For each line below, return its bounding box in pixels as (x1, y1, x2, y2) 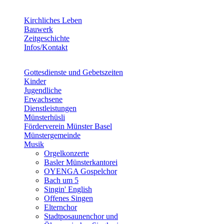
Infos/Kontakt (24, 43, 67, 51)
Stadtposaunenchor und (44, 212, 118, 220)
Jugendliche (24, 86, 61, 94)
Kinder (24, 77, 46, 85)
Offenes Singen (44, 194, 93, 202)
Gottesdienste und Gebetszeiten (24, 68, 123, 76)
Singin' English (44, 185, 92, 193)
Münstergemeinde (24, 131, 80, 139)
